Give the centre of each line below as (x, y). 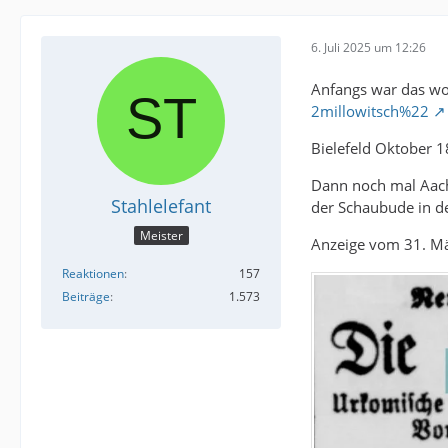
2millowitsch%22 (370, 111)
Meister (161, 236)
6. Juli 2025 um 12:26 (368, 47)
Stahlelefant (161, 206)
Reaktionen (93, 274)
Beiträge (86, 297)
